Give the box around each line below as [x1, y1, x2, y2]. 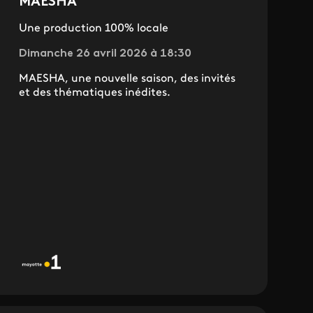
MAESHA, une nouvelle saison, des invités [18, 73, 235, 85]
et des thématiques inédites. [18, 87, 170, 99]
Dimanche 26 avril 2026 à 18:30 [18, 48, 191, 59]
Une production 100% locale [18, 22, 168, 34]
